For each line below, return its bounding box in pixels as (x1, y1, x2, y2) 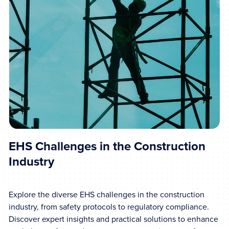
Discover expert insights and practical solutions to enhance (9, 213, 219, 225)
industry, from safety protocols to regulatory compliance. (9, 201, 210, 213)
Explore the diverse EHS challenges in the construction (9, 189, 205, 201)
